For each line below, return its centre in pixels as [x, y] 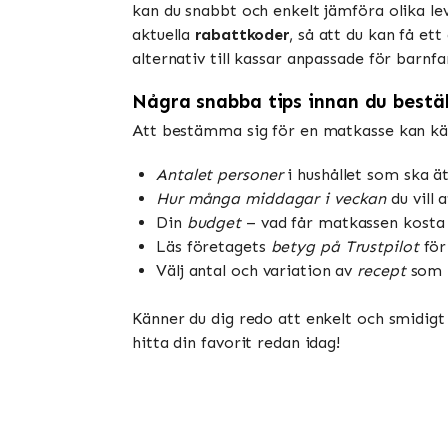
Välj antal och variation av [257, 270]
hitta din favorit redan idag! [236, 342]
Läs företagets [213, 246]
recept [381, 270]
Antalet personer [219, 174]
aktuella [164, 35]
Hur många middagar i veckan [271, 198]
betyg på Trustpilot [344, 246]
